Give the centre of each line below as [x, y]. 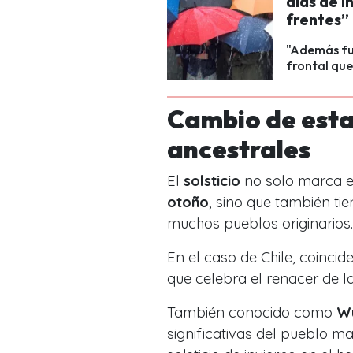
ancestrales [239, 149]
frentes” [318, 19]
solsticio [212, 180]
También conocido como [252, 312]
